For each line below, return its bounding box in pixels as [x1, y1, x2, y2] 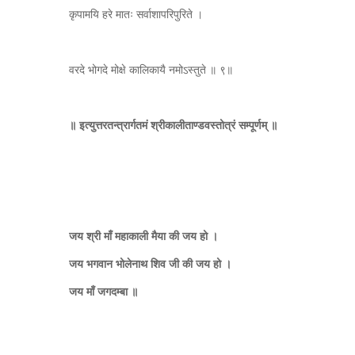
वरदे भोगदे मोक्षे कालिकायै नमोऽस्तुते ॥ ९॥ [69, 61, 233, 77]
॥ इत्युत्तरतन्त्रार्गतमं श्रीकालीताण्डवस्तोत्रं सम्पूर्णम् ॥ [69, 116, 277, 132]
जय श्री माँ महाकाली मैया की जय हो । [69, 227, 218, 243]
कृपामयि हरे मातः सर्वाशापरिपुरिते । [69, 6, 203, 21]
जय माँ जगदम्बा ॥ [69, 283, 138, 299]
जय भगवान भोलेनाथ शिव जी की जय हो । [69, 255, 231, 271]
